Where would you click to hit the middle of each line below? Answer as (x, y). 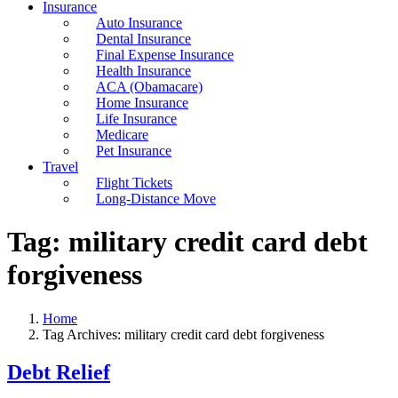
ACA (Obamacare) (149, 87)
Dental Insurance (143, 39)
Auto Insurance (139, 23)
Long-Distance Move (156, 199)
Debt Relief (59, 372)
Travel (60, 167)
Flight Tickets (134, 183)
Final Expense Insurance (165, 55)
